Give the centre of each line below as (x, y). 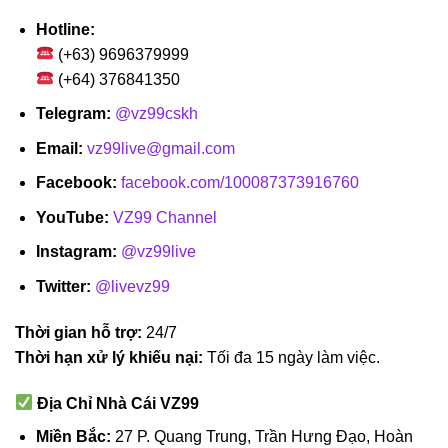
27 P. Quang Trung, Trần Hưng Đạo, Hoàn (261, 436)
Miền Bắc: (73, 436)
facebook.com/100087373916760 (239, 183)
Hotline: (65, 29)
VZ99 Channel (164, 217)
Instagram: (76, 252)
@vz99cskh (156, 114)
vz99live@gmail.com (160, 148)
